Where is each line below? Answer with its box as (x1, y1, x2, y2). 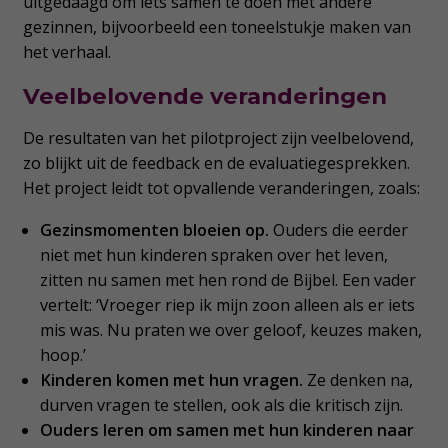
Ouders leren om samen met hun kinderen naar (40, 419, 415, 442)
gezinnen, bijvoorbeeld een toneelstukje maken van (22, 15, 411, 38)
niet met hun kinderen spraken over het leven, (40, 244, 389, 267)
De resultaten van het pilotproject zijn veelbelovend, (22, 127, 414, 150)
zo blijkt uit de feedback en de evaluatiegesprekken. (22, 152, 410, 175)
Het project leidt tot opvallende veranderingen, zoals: (22, 177, 420, 200)
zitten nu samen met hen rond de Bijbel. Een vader (40, 269, 417, 292)
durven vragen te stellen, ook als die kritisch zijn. (40, 394, 404, 417)
